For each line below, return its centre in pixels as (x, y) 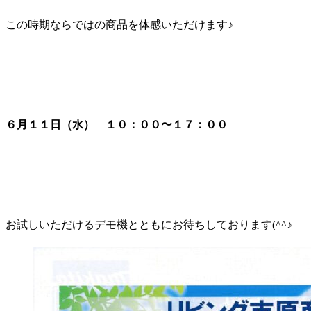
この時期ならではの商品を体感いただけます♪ (119, 24)
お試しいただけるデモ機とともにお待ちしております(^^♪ (149, 224)
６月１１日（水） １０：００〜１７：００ (117, 124)
